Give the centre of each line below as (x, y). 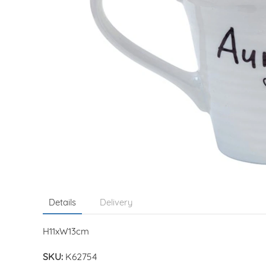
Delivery (116, 203)
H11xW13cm (66, 232)
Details (62, 203)
